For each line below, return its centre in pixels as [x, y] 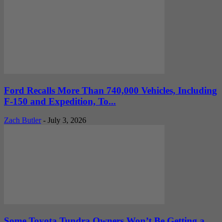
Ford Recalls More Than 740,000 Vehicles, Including [111, 90]
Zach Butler [23, 120]
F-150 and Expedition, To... [60, 101]
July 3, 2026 [67, 120]
